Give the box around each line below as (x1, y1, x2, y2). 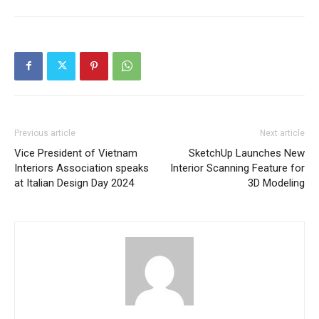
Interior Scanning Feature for (170, 161, 305, 174)
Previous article (14, 127, 75, 138)
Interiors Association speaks (14, 161, 149, 174)
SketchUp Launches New (189, 146, 305, 159)
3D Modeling (248, 176, 305, 189)
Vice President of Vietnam (14, 146, 137, 159)
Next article (260, 127, 305, 138)
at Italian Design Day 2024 (14, 176, 134, 189)
